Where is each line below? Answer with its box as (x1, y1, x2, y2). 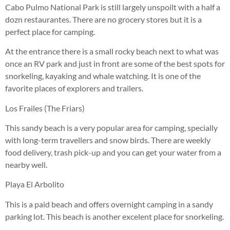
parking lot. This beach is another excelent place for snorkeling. (5, 211, 224, 221)
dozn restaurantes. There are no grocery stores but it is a (5, 14, 202, 24)
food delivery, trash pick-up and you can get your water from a (5, 147, 221, 157)
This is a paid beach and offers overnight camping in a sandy (5, 199, 213, 209)
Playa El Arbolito (5, 179, 64, 189)
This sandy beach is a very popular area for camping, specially (5, 122, 218, 132)
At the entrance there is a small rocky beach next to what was (5, 46, 219, 56)
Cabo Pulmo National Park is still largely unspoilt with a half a (5, 2, 220, 12)
